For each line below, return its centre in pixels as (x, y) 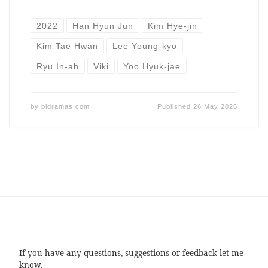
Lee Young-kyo (145, 46)
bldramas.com (65, 106)
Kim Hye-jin (173, 25)
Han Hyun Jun (103, 25)
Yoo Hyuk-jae (152, 66)
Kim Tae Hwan (67, 46)
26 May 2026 (216, 106)
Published (176, 106)
